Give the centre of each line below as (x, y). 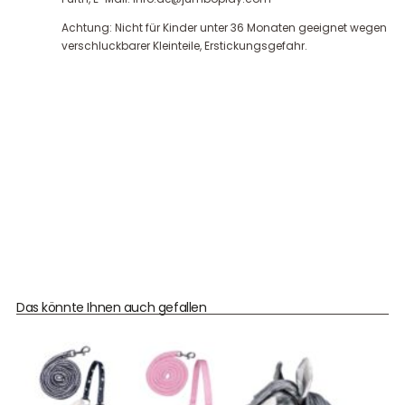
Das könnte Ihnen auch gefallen (112, 308)
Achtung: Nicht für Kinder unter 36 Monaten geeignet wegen (224, 27)
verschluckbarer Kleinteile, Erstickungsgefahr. (184, 45)
